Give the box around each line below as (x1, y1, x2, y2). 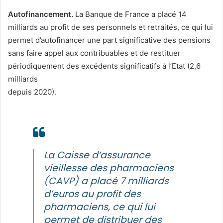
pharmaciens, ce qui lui (44, 200, 155, 214)
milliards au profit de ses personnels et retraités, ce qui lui (8, 22, 213, 32)
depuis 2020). (8, 87, 56, 97)
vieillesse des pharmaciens (44, 161, 174, 175)
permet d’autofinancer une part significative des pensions (8, 35, 211, 45)
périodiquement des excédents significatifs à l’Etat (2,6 (8, 61, 201, 71)
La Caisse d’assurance (44, 148, 150, 162)
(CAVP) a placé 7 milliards (44, 174, 169, 188)
